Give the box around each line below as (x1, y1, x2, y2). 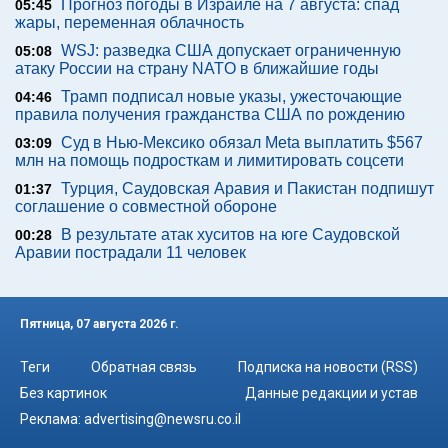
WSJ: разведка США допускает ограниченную (61, 42, 401, 59)
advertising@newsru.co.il (84, 410, 241, 427)
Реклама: (20, 410, 84, 427)
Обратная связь (91, 358, 197, 375)
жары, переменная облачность (15, 14, 244, 31)
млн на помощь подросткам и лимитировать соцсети (15, 152, 404, 169)
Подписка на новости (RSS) (238, 358, 418, 375)
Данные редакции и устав (245, 384, 418, 401)
